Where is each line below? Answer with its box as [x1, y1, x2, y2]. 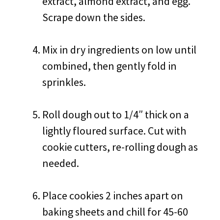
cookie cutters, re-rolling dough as [42, 140, 198, 154]
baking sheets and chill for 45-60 [42, 205, 188, 219]
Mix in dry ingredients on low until [42, 43, 196, 56]
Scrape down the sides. [42, 10, 145, 24]
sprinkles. [42, 75, 86, 89]
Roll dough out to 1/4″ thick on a [42, 108, 189, 121]
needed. [42, 156, 79, 170]
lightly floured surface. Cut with [42, 124, 186, 137]
